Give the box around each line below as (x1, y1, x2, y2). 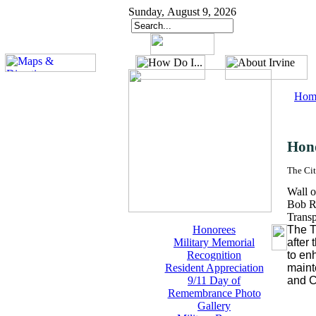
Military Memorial (174, 236, 255, 248)
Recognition (187, 249, 241, 261)
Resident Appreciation (164, 262, 264, 274)
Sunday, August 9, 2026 (128, 6, 236, 18)
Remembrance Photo (167, 287, 261, 299)
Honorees (193, 224, 236, 236)
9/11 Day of (188, 274, 241, 286)
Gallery (197, 300, 231, 312)
